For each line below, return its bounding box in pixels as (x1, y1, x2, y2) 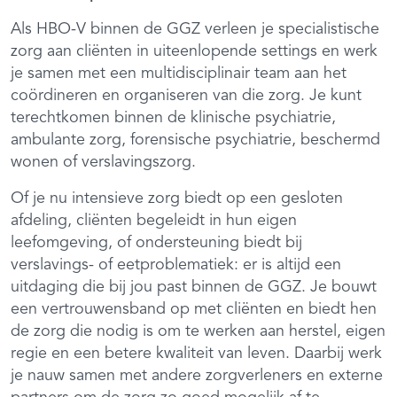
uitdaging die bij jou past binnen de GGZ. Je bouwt (11, 278, 377, 295)
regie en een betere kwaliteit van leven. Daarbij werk (11, 345, 382, 362)
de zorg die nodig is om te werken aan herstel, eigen (11, 323, 385, 339)
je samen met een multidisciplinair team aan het (11, 65, 346, 82)
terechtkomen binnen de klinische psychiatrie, (11, 109, 336, 126)
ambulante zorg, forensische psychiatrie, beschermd (11, 131, 380, 148)
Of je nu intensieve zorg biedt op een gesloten (11, 190, 343, 206)
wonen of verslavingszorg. (11, 153, 196, 170)
